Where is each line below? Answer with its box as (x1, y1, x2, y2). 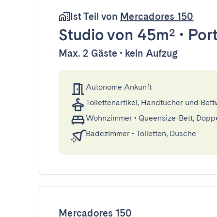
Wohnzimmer (86, 113, 132, 123)
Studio (59, 25, 104, 44)
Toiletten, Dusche (136, 129, 196, 138)
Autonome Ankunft (86, 82, 152, 92)
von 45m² (104, 25, 175, 44)
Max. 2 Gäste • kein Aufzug (59, 47, 178, 59)
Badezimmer (86, 129, 130, 138)
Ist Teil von (70, 11, 120, 22)
